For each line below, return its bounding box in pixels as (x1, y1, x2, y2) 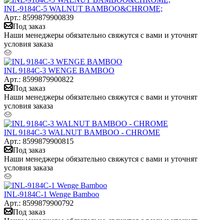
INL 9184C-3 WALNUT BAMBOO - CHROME (4, 128, 160, 137)
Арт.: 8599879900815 (4, 137, 74, 145)
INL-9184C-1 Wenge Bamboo (4, 190, 99, 198)
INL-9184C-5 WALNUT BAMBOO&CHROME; (4, 4, 163, 13)
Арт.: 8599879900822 (4, 75, 74, 83)
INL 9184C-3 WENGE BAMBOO (4, 66, 114, 75)
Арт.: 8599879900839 (4, 13, 74, 22)
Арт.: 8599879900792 (4, 198, 74, 207)
